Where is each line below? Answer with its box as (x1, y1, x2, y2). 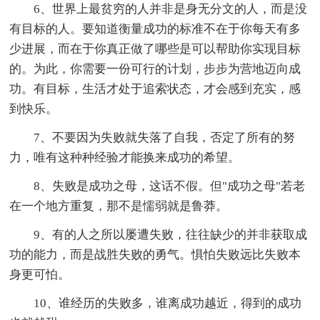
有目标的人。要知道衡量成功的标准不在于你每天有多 (9, 22, 301, 36)
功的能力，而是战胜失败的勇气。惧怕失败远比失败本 (9, 248, 301, 262)
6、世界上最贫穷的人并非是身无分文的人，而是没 (34, 2, 308, 16)
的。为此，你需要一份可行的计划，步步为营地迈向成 (9, 62, 301, 76)
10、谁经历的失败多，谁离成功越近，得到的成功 (34, 296, 302, 311)
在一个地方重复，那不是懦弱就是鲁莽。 (9, 199, 229, 214)
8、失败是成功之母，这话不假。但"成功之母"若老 (34, 179, 306, 194)
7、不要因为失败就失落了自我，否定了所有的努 (34, 131, 296, 145)
